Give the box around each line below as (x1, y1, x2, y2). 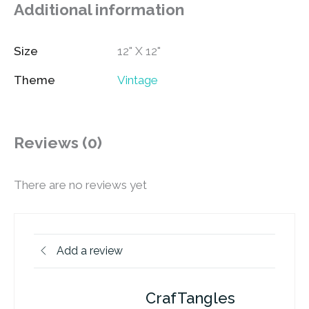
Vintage (117, 73, 158, 88)
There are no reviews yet (14, 178, 147, 192)
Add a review (57, 244, 123, 258)
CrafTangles (146, 288, 236, 307)
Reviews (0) (14, 134, 102, 152)
